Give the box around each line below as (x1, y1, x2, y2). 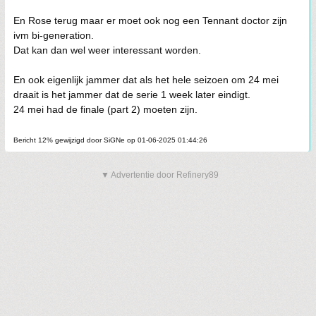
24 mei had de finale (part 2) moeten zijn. (13, 104, 197, 115)
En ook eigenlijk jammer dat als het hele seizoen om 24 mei (13, 74, 279, 85)
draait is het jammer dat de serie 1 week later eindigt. (13, 89, 250, 100)
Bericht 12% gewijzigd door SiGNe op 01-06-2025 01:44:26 (13, 136, 207, 144)
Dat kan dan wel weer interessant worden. (13, 44, 201, 56)
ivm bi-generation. (13, 30, 94, 41)
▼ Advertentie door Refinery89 (101, 170, 219, 180)
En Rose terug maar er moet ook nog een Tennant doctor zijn (13, 15, 287, 26)
